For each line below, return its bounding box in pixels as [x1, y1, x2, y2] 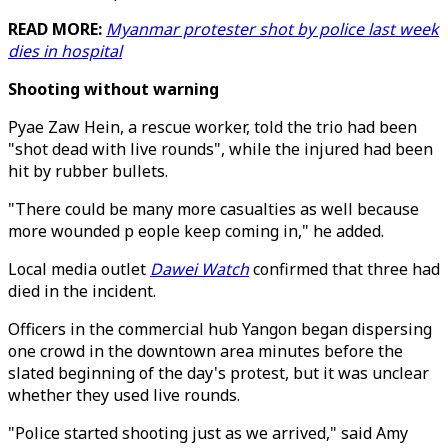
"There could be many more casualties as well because [8, 198, 419, 220]
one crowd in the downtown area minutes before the [8, 340, 403, 362]
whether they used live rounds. [8, 384, 240, 406]
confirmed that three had [249, 258, 440, 280]
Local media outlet [8, 258, 150, 280]
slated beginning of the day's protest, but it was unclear [8, 362, 429, 384]
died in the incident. [8, 280, 156, 302]
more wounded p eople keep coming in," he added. [8, 220, 384, 242]
